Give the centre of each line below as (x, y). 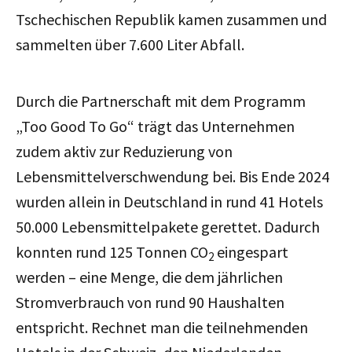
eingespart (251, 251)
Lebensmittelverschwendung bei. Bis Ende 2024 (172, 176)
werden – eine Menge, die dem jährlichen (149, 277)
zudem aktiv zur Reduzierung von (124, 151)
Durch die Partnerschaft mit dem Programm (161, 101)
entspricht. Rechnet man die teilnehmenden (162, 327)
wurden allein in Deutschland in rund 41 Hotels (169, 201)
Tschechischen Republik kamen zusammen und (171, 19)
